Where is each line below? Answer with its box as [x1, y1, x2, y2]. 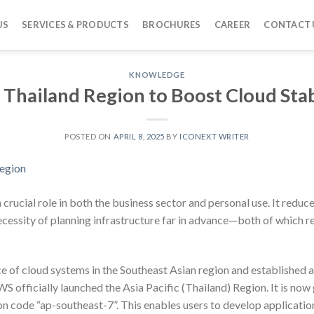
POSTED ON [64, 131, 114, 141]
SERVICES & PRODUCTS [22, 19, 129, 30]
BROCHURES [142, 19, 201, 30]
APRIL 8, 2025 [113, 131, 165, 141]
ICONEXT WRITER [179, 131, 250, 141]
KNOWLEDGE [129, 70, 185, 79]
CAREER [214, 19, 251, 30]
